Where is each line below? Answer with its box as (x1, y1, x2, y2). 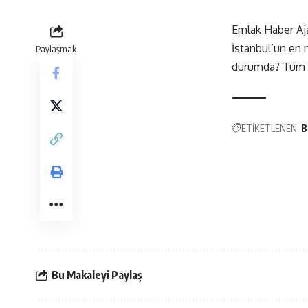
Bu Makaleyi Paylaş (52, 267, 142, 282)
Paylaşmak (36, 43, 76, 54)
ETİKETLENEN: (241, 122, 299, 134)
